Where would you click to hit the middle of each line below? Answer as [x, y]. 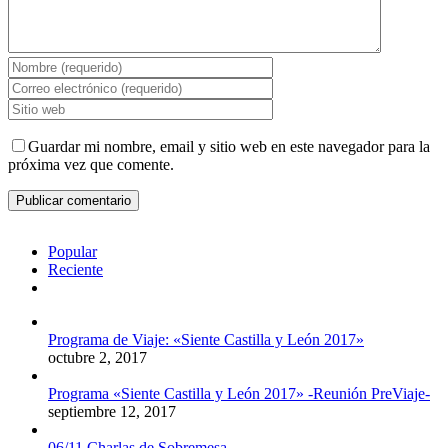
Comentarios [87, 287]
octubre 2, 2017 [97, 358]
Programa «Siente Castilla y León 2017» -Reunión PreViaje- [239, 394]
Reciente [75, 270]
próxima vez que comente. [91, 165]
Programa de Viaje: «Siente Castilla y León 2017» [206, 340]
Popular [72, 252]
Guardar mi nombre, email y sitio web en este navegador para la [229, 147]
